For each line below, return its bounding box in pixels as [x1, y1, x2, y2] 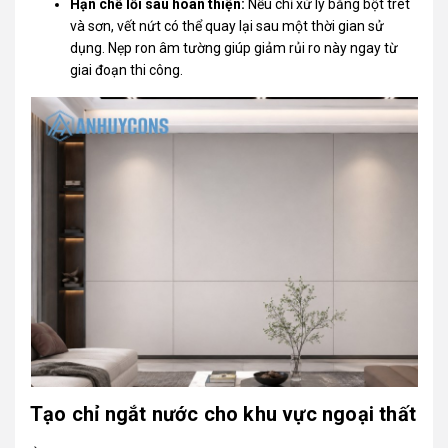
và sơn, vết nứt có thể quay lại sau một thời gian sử [70, 17, 385, 34]
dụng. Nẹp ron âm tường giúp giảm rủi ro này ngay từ [70, 39, 399, 56]
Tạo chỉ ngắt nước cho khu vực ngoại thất [30, 401, 417, 426]
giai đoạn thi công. [70, 61, 184, 78]
